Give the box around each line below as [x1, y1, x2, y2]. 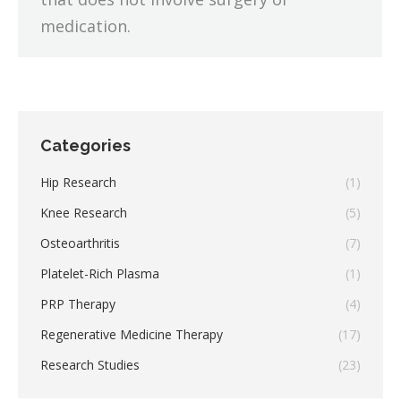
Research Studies [40, 356, 140, 374]
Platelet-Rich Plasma [40, 265, 159, 283]
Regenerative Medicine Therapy [40, 326, 223, 344]
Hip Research [40, 174, 116, 192]
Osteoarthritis [40, 235, 120, 252]
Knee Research [40, 204, 127, 222]
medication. [40, 15, 131, 38]
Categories [40, 136, 131, 156]
